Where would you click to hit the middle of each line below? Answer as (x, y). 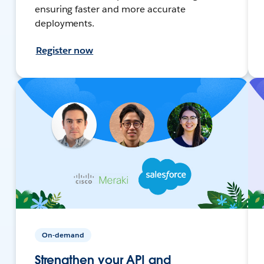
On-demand (63, 235)
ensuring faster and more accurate (110, 9)
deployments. (65, 23)
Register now (65, 50)
